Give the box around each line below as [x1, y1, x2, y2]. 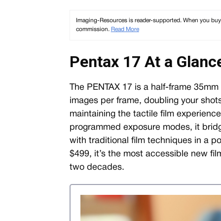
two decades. [69, 163, 124, 172]
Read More [110, 27, 139, 32]
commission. [75, 27, 111, 32]
